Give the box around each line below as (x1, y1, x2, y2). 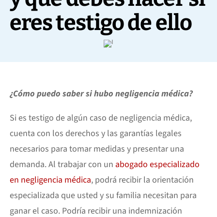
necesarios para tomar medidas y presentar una (10, 143, 184, 155)
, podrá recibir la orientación (91, 174, 194, 186)
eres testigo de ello (10, 10, 192, 36)
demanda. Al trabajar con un (10, 158, 115, 170)
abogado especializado (115, 158, 200, 170)
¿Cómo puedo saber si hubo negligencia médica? (10, 88, 193, 100)
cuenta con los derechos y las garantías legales (10, 127, 182, 139)
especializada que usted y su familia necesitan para (10, 189, 197, 201)
